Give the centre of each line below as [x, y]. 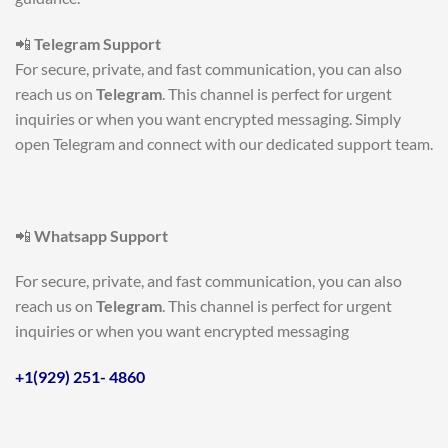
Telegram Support [97, 43]
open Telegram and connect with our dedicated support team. [224, 143]
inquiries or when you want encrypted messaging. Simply [208, 118]
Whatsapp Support [101, 235]
